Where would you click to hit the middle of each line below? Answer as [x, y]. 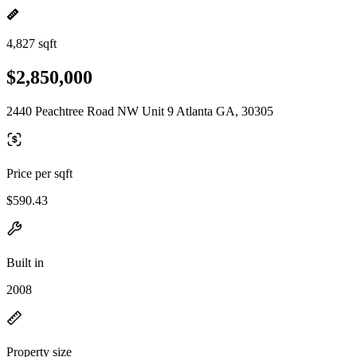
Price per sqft [39, 173]
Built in [25, 262]
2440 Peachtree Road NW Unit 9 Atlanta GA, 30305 [140, 111]
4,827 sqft [31, 43]
